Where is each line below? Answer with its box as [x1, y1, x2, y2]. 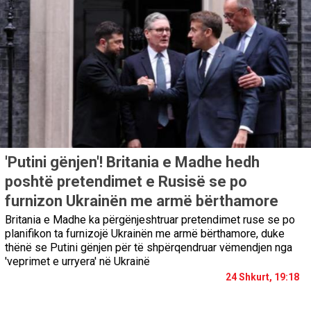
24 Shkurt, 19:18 [226, 271, 299, 283]
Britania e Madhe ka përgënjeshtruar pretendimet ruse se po [5, 213, 295, 227]
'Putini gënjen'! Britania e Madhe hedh [5, 153, 260, 171]
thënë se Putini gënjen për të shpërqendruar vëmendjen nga [5, 241, 292, 255]
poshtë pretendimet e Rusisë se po [5, 173, 247, 191]
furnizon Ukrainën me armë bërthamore [5, 192, 278, 210]
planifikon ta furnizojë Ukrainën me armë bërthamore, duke [5, 227, 285, 241]
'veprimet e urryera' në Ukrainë [5, 255, 150, 269]
